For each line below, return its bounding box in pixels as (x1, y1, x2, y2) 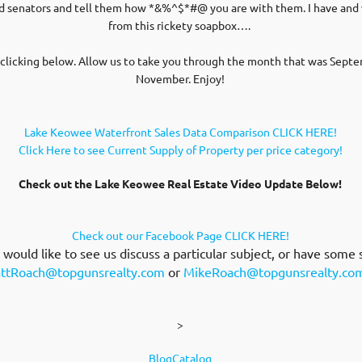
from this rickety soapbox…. (107, 18, 253, 32)
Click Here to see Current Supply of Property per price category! (18, 142, 343, 157)
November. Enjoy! (136, 71, 225, 86)
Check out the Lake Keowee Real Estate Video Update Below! (19, 176, 342, 191)
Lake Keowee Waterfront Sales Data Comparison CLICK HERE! (23, 124, 337, 139)
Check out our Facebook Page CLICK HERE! (71, 228, 289, 242)
